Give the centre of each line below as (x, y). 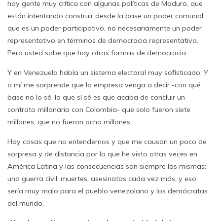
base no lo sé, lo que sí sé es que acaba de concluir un (96, 97)
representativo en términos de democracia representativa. (103, 40)
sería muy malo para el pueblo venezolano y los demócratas (108, 191)
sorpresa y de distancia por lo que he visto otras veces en (102, 154)
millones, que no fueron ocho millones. (70, 122)
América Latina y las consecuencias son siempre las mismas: (107, 166)
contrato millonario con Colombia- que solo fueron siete (99, 110)
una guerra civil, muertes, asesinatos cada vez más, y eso (102, 179)
